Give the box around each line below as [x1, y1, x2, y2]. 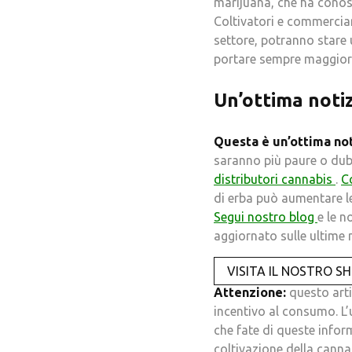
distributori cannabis [214, 171, 335, 186]
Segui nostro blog [214, 209, 317, 224]
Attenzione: [214, 284, 286, 299]
